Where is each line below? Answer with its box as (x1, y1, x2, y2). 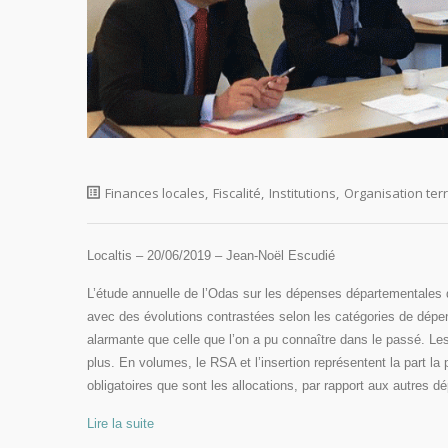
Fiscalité (213, 184, 261, 203)
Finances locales (105, 184, 205, 203)
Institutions (269, 184, 336, 203)
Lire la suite (87, 416, 154, 432)
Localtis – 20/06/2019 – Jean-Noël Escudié (87, 248, 335, 264)
